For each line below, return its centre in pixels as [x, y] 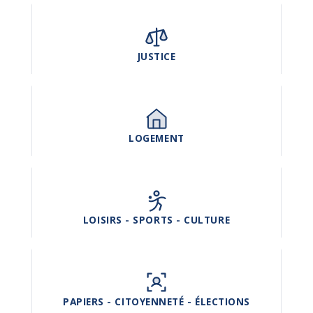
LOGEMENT [156, 138]
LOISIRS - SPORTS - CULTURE [156, 220]
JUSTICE [156, 57]
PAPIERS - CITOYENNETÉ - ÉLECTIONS [156, 302]
